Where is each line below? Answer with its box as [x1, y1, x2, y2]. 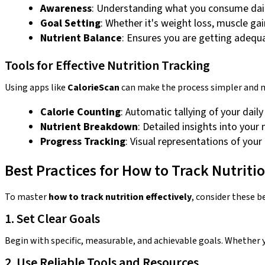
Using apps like [5, 80, 67, 94]
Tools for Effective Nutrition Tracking [5, 56, 210, 75]
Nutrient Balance [40, 30, 122, 46]
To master [5, 190, 49, 203]
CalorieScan [67, 80, 119, 94]
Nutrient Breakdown [40, 119, 138, 134]
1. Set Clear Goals [5, 209, 100, 228]
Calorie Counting [40, 104, 121, 119]
